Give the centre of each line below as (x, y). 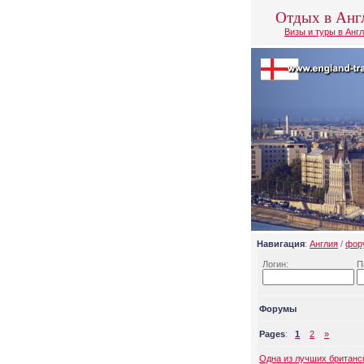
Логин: (275, 264)
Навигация (281, 244)
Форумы (278, 309)
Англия (324, 244)
